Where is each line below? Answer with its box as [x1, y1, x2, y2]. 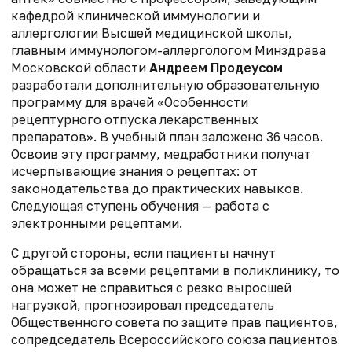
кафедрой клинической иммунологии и [11, 7, 260, 24]
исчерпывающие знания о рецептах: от [11, 163, 258, 179]
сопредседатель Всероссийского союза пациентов [11, 331, 338, 347]
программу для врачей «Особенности [11, 93, 248, 110]
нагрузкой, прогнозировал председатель [11, 296, 274, 313]
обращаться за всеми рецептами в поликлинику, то [11, 262, 339, 278]
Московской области [11, 59, 149, 75]
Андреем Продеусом [149, 59, 283, 75]
